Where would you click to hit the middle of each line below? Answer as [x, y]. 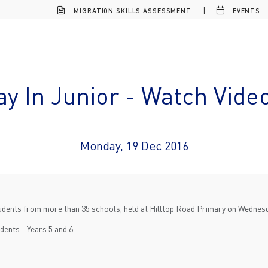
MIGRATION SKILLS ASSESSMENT [132, 10]
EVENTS [245, 10]
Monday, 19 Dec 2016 [134, 146]
